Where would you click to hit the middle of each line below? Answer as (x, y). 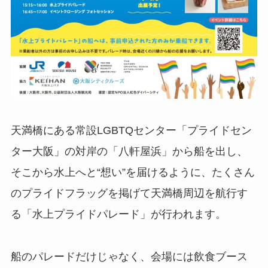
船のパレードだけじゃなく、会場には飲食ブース (129, 257)
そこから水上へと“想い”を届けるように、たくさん (133, 173)
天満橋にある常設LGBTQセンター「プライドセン (131, 131)
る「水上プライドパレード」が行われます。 (118, 214)
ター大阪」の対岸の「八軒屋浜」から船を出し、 (129, 152)
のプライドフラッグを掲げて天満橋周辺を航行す (129, 194)
